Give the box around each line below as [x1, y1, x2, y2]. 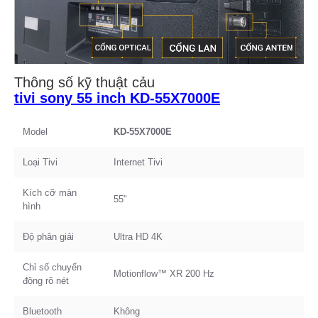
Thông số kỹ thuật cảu [14, 74, 155, 90]
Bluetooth [23, 305, 62, 317]
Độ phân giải [23, 231, 74, 242]
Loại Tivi [23, 156, 57, 168]
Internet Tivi [114, 156, 163, 168]
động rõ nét [23, 275, 69, 286]
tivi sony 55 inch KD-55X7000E [14, 89, 220, 106]
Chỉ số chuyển [23, 261, 82, 273]
